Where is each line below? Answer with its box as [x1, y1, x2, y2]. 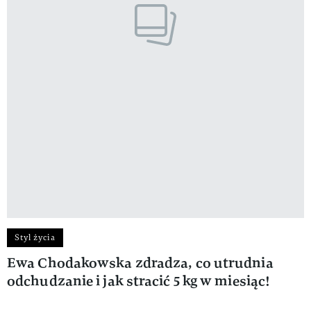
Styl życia [15, 231, 56, 243]
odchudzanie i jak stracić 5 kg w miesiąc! [7, 271, 271, 290]
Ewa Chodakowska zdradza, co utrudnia [7, 253, 274, 272]
